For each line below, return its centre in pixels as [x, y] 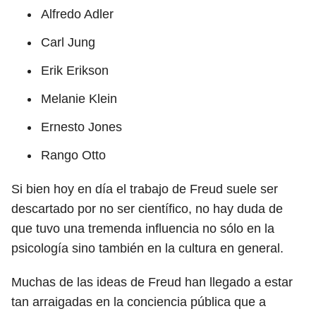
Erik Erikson [75, 71]
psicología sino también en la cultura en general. [147, 248]
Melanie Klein [79, 99]
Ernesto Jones [81, 127]
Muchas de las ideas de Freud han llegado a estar [152, 282]
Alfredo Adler [77, 14]
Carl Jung [68, 42]
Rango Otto [73, 155]
